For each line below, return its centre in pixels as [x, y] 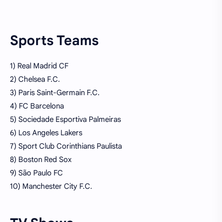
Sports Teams [54, 40]
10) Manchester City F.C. [51, 186]
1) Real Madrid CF [39, 66]
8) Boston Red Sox [41, 159]
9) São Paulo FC [36, 173]
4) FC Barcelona [37, 106]
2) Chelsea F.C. [35, 79]
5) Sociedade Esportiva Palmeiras [65, 119]
